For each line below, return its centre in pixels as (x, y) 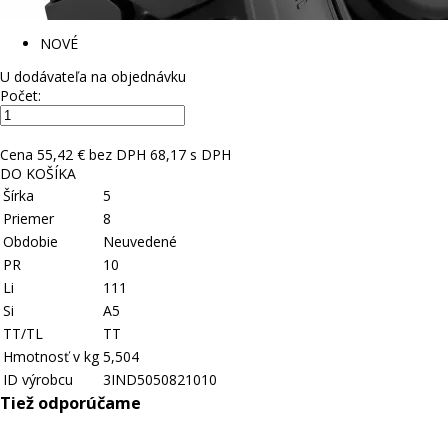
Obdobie (30, 241)
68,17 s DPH (190, 154)
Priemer (28, 218)
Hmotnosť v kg (51, 356)
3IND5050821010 (160, 379)
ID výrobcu (38, 379)
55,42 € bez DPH (91, 154)
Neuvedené (140, 241)
